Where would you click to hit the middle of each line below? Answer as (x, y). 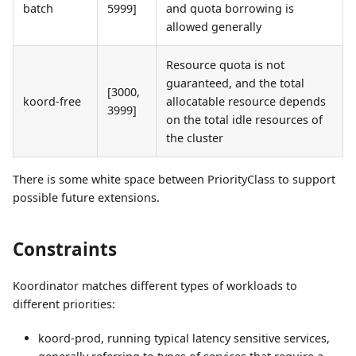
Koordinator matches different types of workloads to (155, 285)
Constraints (65, 249)
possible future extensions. (86, 197)
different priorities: (64, 304)
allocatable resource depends (246, 101)
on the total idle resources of (244, 119)
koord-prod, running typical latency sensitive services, (184, 338)
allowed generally (214, 26)
